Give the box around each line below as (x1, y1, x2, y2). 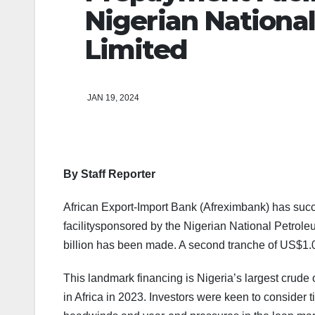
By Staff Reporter (63, 168, 155, 181)
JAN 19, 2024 (87, 93, 139, 103)
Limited (84, 32, 187, 66)
